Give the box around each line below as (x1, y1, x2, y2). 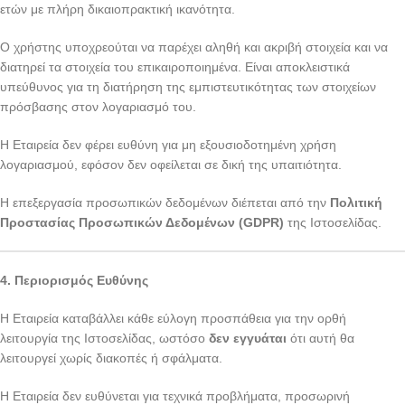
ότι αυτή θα (287, 331, 354, 345)
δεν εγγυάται (209, 331, 287, 345)
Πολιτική (330, 195, 382, 210)
